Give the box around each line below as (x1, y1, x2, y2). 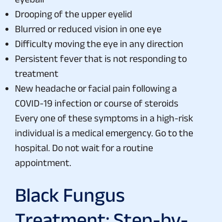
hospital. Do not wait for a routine (15, 142, 153, 153)
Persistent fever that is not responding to (15, 53, 187, 64)
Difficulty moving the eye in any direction (15, 38, 183, 49)
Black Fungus (15, 183, 125, 206)
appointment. (15, 157, 71, 168)
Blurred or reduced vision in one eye (15, 23, 162, 34)
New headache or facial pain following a (15, 82, 177, 94)
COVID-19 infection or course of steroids (15, 97, 178, 109)
